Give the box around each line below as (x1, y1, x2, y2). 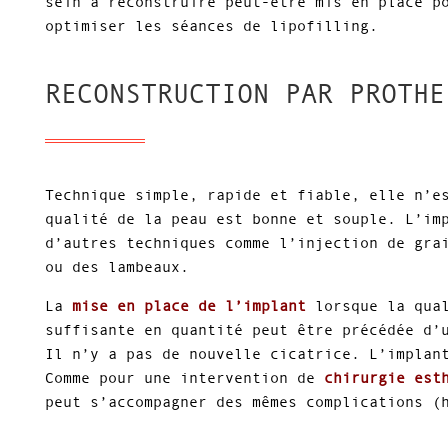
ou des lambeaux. (44, 258, 189, 276)
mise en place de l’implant (71, 297, 306, 315)
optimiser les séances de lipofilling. (44, 16, 378, 34)
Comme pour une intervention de (44, 369, 324, 387)
